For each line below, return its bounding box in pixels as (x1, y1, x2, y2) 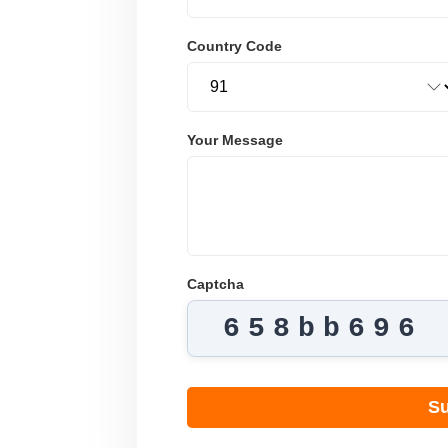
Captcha (187, 275, 244, 292)
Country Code (187, 37, 282, 54)
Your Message (187, 131, 283, 148)
